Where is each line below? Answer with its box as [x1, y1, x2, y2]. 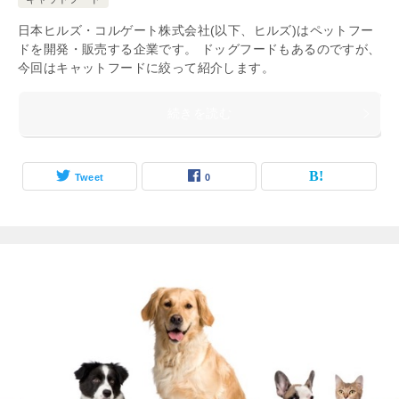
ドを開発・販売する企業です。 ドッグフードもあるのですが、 [18, 42, 381, 56]
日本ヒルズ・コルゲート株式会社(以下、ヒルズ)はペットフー [18, 23, 374, 37]
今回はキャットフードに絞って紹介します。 [18, 61, 274, 75]
